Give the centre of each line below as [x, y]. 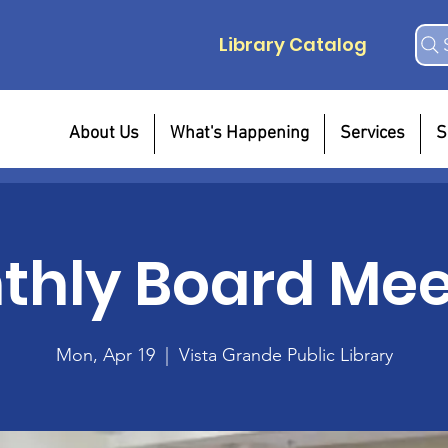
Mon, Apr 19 [105, 355]
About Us [103, 133]
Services [372, 133]
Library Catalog [292, 44]
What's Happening [239, 133]
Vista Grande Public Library [285, 355]
